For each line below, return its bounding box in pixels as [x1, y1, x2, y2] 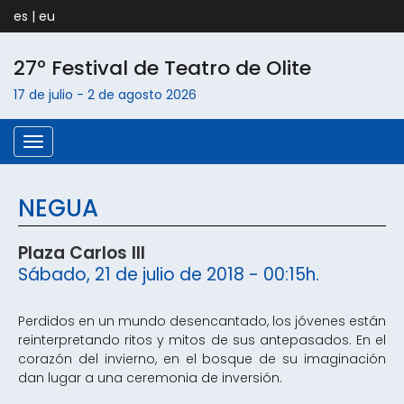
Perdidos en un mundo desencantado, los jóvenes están [18, 312, 386, 330]
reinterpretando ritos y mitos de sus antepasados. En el [18, 331, 386, 349]
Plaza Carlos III [18, 241, 145, 265]
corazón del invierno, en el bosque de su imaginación [18, 350, 386, 368]
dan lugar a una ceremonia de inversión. [18, 369, 282, 387]
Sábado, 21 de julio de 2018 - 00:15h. [18, 262, 319, 287]
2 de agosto [87, 86, 166, 104]
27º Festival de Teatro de [14, 54, 266, 82]
